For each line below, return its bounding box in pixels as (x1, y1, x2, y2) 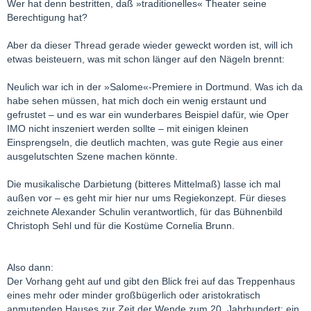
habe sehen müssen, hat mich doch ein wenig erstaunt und (7, 94, 267, 106)
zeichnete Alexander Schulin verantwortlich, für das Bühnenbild (7, 205, 283, 217)
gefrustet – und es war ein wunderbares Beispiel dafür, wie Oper (7, 108, 289, 120)
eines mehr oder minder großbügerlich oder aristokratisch (7, 289, 260, 301)
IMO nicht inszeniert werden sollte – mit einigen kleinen (7, 122, 249, 134)
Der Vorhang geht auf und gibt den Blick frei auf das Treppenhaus (7, 275, 295, 287)
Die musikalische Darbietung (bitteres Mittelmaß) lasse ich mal (7, 178, 280, 190)
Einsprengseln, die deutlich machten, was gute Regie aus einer (7, 136, 283, 148)
